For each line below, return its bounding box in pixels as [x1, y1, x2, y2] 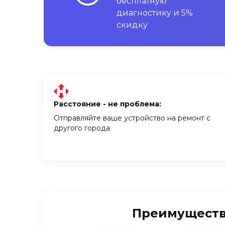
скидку [117, 20, 148, 30]
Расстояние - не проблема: [54, 99, 161, 108]
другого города [54, 124, 110, 133]
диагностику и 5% [117, 8, 193, 18]
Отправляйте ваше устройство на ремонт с [54, 114, 210, 123]
